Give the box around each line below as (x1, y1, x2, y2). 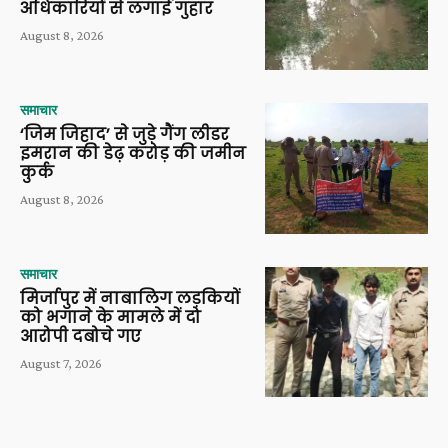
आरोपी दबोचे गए (20, 324, 141, 348)
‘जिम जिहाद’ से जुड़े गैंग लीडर (20, 123, 229, 146)
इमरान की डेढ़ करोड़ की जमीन (20, 142, 246, 165)
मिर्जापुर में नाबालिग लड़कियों (20, 286, 240, 310)
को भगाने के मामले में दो (20, 305, 201, 329)
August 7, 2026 (20, 354, 102, 371)
